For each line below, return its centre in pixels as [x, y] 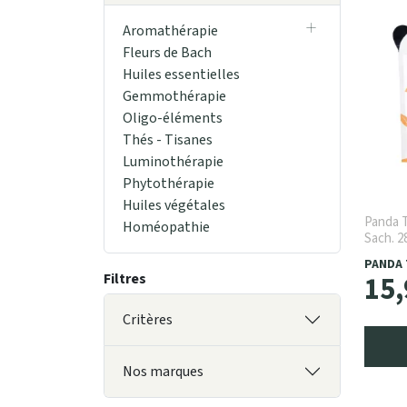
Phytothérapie [169, 184]
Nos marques [163, 372]
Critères [148, 320]
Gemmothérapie [174, 97]
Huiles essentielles [181, 75]
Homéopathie [166, 228]
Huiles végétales [174, 206]
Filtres [125, 279]
